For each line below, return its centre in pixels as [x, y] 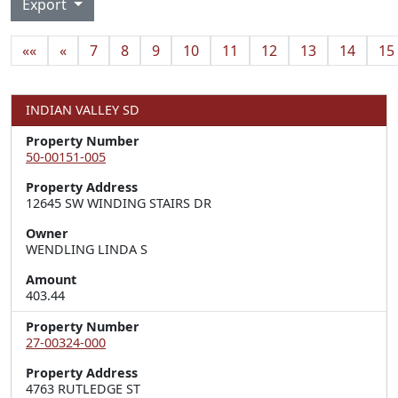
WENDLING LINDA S [87, 249]
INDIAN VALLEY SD [83, 110]
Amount [51, 279]
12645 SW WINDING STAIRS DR [119, 203]
